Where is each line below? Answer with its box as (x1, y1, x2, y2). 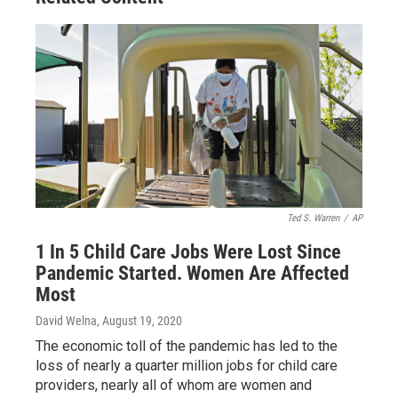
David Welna (36, 314, 97, 328)
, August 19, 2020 (97, 314, 182, 328)
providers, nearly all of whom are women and (36, 377, 312, 394)
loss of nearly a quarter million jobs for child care (36, 357, 338, 374)
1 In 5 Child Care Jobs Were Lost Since (36, 241, 341, 263)
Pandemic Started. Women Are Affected (36, 262, 349, 284)
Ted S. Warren (287, 212, 339, 224)
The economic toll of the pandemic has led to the (36, 338, 338, 354)
